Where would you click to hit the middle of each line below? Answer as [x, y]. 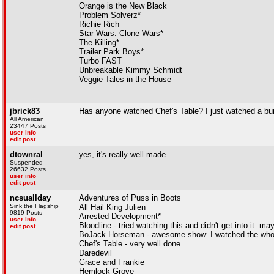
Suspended [26, 162]
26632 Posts [28, 169]
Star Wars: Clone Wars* [121, 33]
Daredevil [95, 253]
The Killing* [99, 43]
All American [27, 119]
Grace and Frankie [112, 262]
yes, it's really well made [122, 154]
